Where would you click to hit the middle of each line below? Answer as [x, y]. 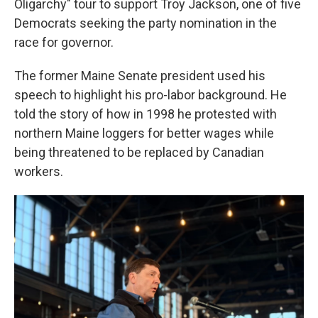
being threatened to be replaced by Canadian [139, 152]
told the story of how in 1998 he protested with [146, 114]
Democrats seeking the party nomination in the [146, 23]
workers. [39, 171]
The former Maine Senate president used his [140, 76]
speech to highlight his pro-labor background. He [150, 95]
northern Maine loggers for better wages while [144, 133]
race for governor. [64, 42]
